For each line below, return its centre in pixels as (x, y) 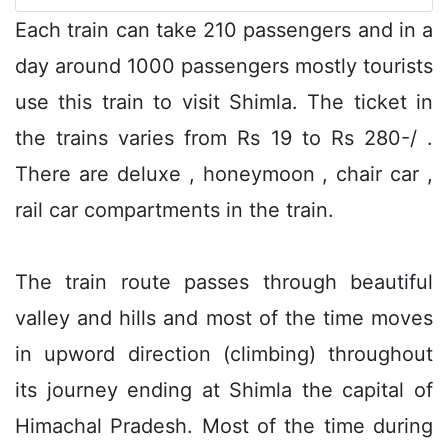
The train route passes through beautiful (224, 281)
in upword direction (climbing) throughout (224, 353)
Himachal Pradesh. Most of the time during (224, 425)
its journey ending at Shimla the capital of (224, 389)
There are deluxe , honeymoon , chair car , (224, 173)
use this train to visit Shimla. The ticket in (224, 101)
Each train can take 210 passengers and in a (224, 29)
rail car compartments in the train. (174, 209)
